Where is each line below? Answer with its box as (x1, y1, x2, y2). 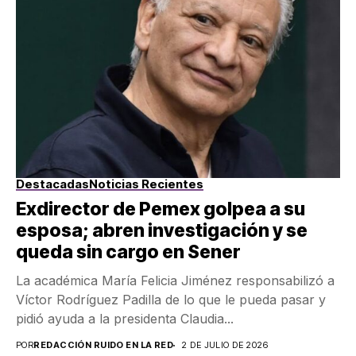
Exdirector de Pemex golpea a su (16, 198, 305, 221)
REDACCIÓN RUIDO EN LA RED (33, 339, 174, 351)
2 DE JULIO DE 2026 (181, 339, 269, 351)
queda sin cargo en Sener (16, 241, 241, 264)
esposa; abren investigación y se (16, 219, 308, 242)
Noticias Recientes (89, 176, 203, 192)
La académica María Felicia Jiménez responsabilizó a (16, 273, 335, 289)
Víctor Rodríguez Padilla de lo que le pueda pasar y (16, 292, 326, 308)
